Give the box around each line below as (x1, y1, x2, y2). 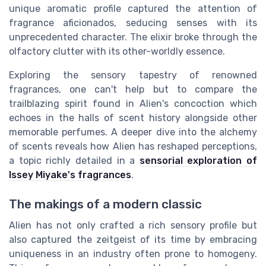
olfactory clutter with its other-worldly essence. (9, 46, 225, 58)
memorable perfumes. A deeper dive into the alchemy (9, 126, 257, 138)
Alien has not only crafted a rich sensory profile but (9, 219, 257, 231)
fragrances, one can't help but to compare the (9, 84, 257, 96)
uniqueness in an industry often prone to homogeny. (9, 248, 257, 259)
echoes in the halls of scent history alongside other (9, 112, 257, 124)
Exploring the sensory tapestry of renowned (9, 69, 257, 81)
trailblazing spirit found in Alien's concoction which (9, 98, 257, 110)
